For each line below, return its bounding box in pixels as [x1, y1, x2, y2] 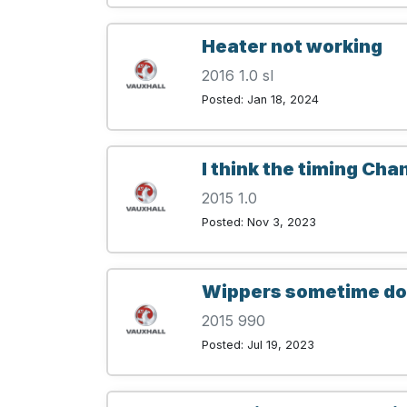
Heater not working [202, 35, 382, 58]
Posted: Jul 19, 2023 [202, 338, 314, 352]
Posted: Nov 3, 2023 [202, 215, 316, 230]
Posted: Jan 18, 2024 [202, 93, 319, 107]
